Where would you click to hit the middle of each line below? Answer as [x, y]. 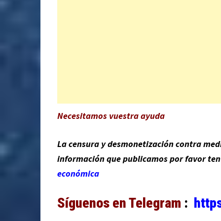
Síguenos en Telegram [119, 203]
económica [78, 173]
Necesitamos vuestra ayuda [111, 115]
